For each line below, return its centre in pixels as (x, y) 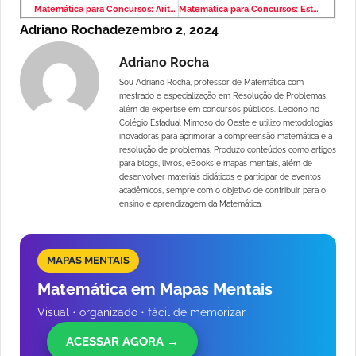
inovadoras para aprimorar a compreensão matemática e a (226, 137)
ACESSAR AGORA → (122, 342)
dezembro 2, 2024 (164, 30)
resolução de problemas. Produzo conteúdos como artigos (228, 150)
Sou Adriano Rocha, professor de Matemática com (211, 83)
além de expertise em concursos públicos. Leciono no (219, 110)
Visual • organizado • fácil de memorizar (141, 313)
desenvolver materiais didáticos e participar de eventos (220, 177)
